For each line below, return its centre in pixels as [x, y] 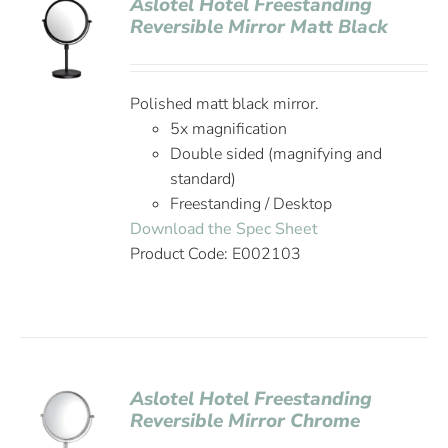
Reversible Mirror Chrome [245, 421]
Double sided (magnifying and [276, 154]
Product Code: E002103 [216, 254]
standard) [203, 179]
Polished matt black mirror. [225, 104]
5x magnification [229, 129]
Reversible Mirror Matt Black [259, 27]
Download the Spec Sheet [224, 229]
